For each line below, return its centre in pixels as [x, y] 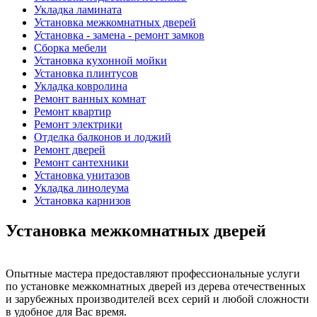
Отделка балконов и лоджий [103, 137]
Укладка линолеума [81, 188]
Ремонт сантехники [81, 162]
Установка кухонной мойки [100, 60]
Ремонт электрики [78, 124]
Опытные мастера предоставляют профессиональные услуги [153, 273]
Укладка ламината [78, 10]
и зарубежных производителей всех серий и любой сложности [157, 299]
